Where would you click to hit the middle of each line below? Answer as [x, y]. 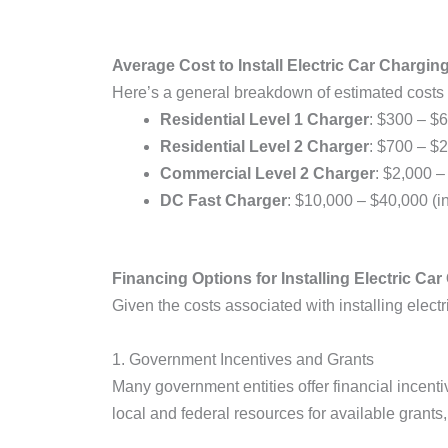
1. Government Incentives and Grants [243, 359]
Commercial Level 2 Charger [267, 173]
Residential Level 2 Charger [264, 146]
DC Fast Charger [223, 200]
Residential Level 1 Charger [264, 119]
